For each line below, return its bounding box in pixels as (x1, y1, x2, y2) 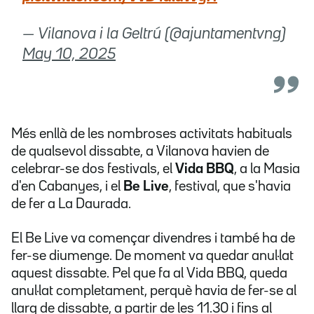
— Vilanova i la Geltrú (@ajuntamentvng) (22, 27, 286, 42)
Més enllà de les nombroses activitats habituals (11, 128, 292, 141)
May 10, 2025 (22, 48, 116, 62)
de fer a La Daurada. (11, 198, 131, 211)
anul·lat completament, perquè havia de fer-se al (11, 285, 296, 298)
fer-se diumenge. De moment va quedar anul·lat (11, 250, 294, 263)
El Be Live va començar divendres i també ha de (11, 232, 295, 245)
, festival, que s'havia (169, 180, 291, 193)
